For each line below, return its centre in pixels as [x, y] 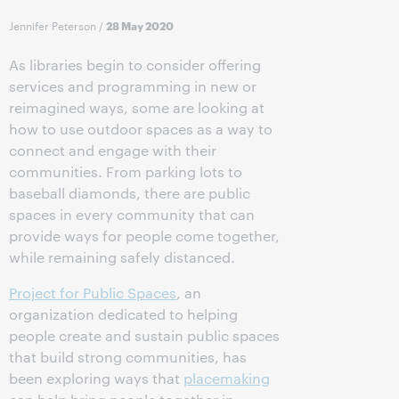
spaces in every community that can [132, 214]
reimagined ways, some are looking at [137, 107]
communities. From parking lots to [126, 171]
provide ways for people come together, [144, 236]
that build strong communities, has [128, 357]
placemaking [227, 378]
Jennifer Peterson [53, 25]
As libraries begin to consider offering [135, 65]
